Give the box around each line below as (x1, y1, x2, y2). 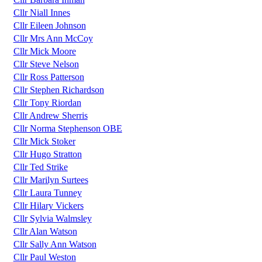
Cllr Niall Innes (13, 8, 70, 18)
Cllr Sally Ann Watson (13, 239, 96, 250)
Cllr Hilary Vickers (13, 201, 84, 211)
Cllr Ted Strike (13, 162, 68, 173)
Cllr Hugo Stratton (13, 149, 82, 160)
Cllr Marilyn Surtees (13, 175, 88, 185)
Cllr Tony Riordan (13, 98, 81, 108)
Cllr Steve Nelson (13, 59, 79, 70)
